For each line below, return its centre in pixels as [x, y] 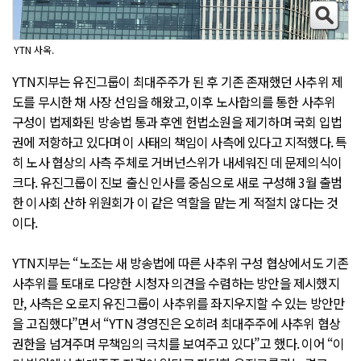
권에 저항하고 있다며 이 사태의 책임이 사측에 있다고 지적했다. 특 [180, 142]
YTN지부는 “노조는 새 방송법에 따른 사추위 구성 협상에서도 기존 [180, 263]
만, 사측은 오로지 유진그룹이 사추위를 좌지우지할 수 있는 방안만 [178, 303]
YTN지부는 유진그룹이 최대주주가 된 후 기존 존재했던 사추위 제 [178, 82]
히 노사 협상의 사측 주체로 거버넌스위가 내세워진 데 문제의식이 [177, 162]
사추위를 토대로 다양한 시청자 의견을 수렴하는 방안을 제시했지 [176, 283]
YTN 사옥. [34, 50]
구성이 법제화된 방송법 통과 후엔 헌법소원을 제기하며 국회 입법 [177, 122]
